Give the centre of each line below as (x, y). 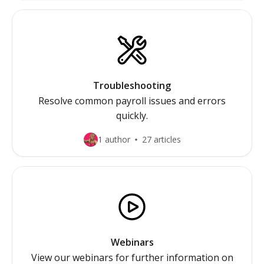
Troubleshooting (132, 85)
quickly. (132, 115)
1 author (114, 139)
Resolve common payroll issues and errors (132, 101)
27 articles (161, 139)
